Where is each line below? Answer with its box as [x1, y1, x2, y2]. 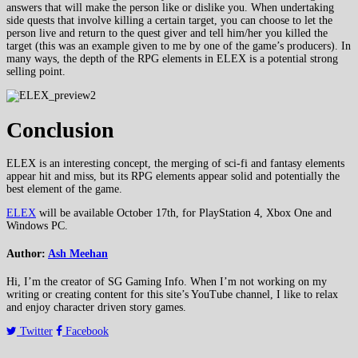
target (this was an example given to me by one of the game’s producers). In [6, 39, 351, 52]
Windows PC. [6, 220, 68, 233]
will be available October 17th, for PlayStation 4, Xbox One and [36, 207, 332, 220]
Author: [6, 247, 48, 260]
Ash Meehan [48, 247, 108, 260]
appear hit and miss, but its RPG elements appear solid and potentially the [6, 170, 340, 183]
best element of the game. [6, 183, 122, 196]
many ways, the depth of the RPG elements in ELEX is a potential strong [6, 52, 338, 65]
